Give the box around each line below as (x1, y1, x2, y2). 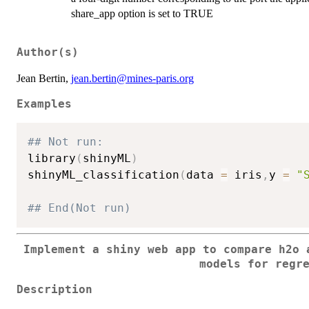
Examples (17, 97, 72, 110)
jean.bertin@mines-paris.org (71, 72, 194, 84)
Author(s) (17, 46, 79, 59)
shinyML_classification (28, 168, 179, 181)
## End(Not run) (28, 201, 131, 215)
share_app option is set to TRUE (71, 8, 213, 20)
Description (17, 283, 92, 297)
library (28, 151, 76, 165)
